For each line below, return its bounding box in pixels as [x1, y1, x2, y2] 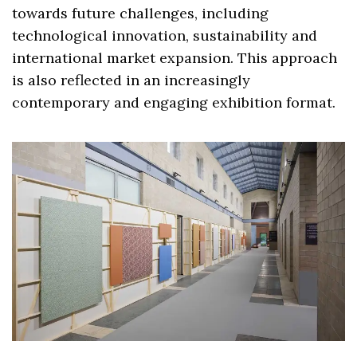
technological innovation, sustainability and [12, 26, 318, 45]
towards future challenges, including [12, 4, 269, 23]
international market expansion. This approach [12, 49, 338, 68]
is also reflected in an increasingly [12, 71, 251, 90]
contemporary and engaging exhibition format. [12, 93, 336, 112]
